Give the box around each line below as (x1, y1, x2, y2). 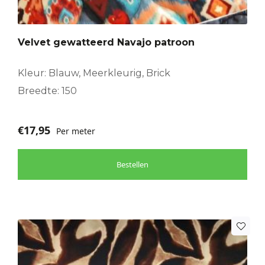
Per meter (56, 125, 95, 137)
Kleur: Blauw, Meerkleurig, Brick (18, 67, 170, 79)
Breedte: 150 (18, 85, 77, 97)
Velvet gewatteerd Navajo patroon (18, 37, 195, 49)
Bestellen (117, 159, 148, 170)
